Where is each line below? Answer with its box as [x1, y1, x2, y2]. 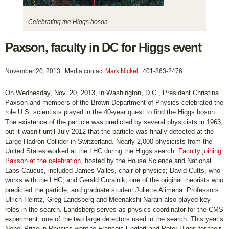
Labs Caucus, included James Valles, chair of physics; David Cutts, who [5, 167, 220, 174]
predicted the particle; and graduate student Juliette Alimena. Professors [5, 186, 219, 194]
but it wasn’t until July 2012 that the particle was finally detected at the [5, 128, 214, 135]
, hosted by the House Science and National [81, 157, 211, 165]
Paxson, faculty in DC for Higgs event [5, 40, 201, 54]
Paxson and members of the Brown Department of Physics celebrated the [5, 99, 223, 106]
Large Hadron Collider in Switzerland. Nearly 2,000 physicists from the [5, 138, 212, 145]
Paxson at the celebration [5, 157, 81, 165]
